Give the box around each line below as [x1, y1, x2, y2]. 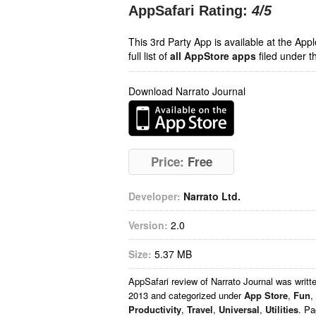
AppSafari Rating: [128, 3, 248, 18]
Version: [128, 218, 168, 232]
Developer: [128, 189, 181, 203]
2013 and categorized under [128, 288, 244, 302]
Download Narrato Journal [128, 84, 245, 98]
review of [171, 274, 211, 288]
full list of [128, 49, 170, 63]
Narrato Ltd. [183, 189, 241, 203]
